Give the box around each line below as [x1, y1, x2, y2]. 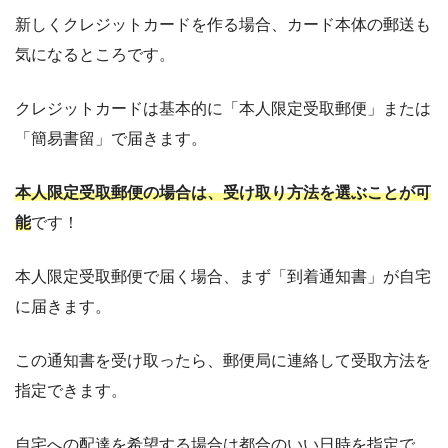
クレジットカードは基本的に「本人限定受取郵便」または [15, 99, 431, 117]
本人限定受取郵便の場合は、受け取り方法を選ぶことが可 [15, 183, 431, 201]
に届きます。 [15, 297, 111, 315]
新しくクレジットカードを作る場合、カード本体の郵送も [15, 15, 431, 33]
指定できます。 [15, 381, 127, 399]
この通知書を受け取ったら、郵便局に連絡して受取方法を [15, 351, 431, 369]
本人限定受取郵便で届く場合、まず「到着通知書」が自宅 [15, 267, 431, 285]
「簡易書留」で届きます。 [15, 129, 207, 147]
